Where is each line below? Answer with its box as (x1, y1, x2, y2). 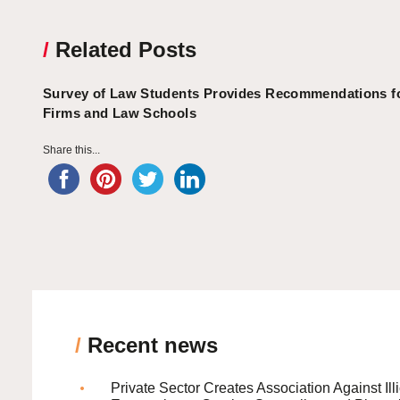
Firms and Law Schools (43, 105, 196, 121)
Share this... (43, 144, 100, 157)
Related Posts (49, 37, 196, 62)
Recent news (81, 333, 218, 358)
